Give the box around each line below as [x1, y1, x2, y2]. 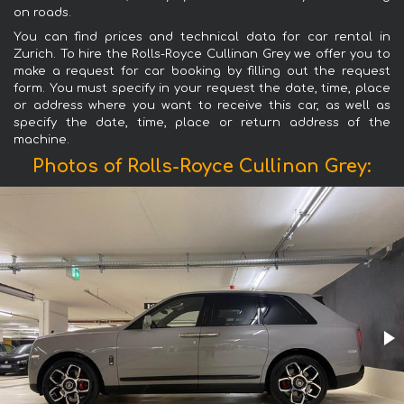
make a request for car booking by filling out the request [14, 65, 390, 78]
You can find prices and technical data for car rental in [14, 31, 390, 44]
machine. [14, 133, 69, 147]
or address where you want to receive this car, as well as [14, 99, 390, 113]
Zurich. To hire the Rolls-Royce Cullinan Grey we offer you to [14, 48, 390, 61]
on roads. [14, 6, 71, 20]
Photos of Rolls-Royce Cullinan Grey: [32, 156, 372, 178]
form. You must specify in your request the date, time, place [14, 82, 390, 96]
